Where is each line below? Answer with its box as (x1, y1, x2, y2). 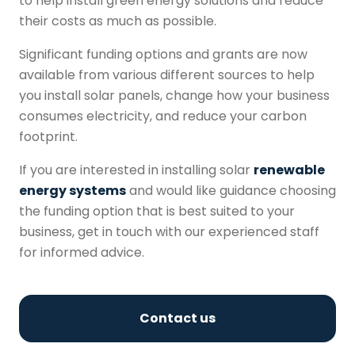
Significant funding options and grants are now (19, 45, 307, 64)
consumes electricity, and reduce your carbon (19, 107, 307, 126)
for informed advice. (19, 243, 144, 262)
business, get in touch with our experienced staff (19, 223, 319, 242)
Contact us (139, 309, 216, 328)
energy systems (19, 181, 126, 200)
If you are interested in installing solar (19, 161, 254, 180)
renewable (254, 161, 325, 180)
